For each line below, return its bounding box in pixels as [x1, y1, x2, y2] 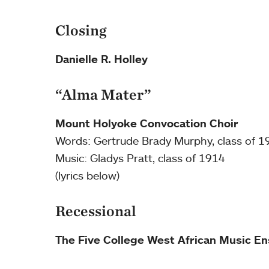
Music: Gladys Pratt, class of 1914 [55, 151, 225, 165]
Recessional [55, 202, 136, 220]
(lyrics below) [55, 169, 119, 183]
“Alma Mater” [55, 85, 151, 104]
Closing [55, 21, 106, 40]
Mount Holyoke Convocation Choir [55, 116, 238, 130]
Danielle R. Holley [55, 52, 148, 66]
